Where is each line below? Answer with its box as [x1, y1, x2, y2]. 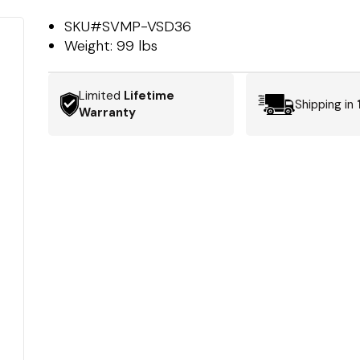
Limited [79, 88, 125, 104]
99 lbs [117, 36, 158, 55]
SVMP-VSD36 [102, 17, 192, 36]
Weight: [64, 36, 117, 55]
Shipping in [294, 96, 357, 112]
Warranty [79, 104, 137, 121]
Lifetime [124, 88, 175, 104]
